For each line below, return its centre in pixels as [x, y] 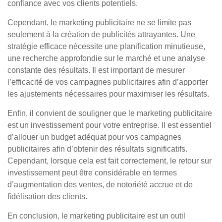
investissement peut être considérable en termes [92, 173]
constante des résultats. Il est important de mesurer [96, 70]
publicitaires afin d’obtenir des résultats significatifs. [97, 149]
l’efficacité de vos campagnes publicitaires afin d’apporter [108, 82]
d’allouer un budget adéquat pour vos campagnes [94, 137]
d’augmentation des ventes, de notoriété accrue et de [100, 185]
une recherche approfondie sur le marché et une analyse [106, 58]
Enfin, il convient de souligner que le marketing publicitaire [110, 113]
